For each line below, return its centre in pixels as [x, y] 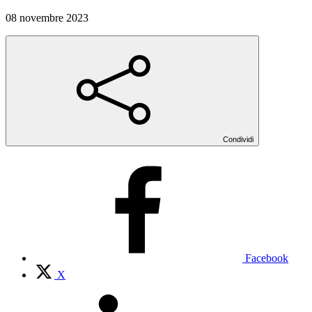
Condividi [238, 139]
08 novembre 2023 [47, 17]
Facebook [267, 258]
